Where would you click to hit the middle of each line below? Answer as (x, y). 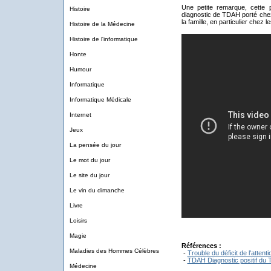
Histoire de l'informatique (103, 39)
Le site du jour (89, 175)
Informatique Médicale (100, 100)
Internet (80, 115)
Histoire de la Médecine (102, 24)
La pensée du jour (95, 145)
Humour (80, 69)
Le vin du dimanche (97, 190)
